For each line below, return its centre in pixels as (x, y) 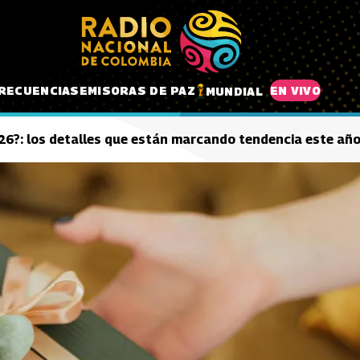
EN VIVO (295, 90)
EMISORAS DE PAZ (137, 90)
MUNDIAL (234, 91)
